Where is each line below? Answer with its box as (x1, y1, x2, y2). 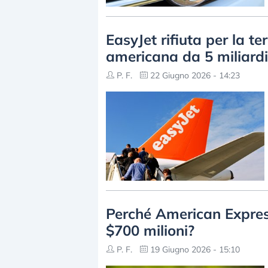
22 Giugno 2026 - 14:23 (148, 69, 240, 81)
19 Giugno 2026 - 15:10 (148, 243, 240, 255)
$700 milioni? (106, 221, 194, 239)
